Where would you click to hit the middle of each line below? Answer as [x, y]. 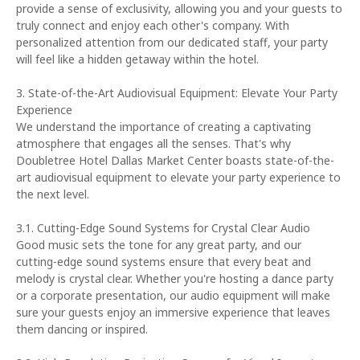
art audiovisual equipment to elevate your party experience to [178, 177]
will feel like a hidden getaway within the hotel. [137, 59]
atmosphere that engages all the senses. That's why [153, 143]
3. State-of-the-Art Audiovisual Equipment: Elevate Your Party [177, 93]
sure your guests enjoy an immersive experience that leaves [173, 312]
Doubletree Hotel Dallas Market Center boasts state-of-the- [175, 160]
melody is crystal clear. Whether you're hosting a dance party [175, 278]
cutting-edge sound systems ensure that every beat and [164, 262]
